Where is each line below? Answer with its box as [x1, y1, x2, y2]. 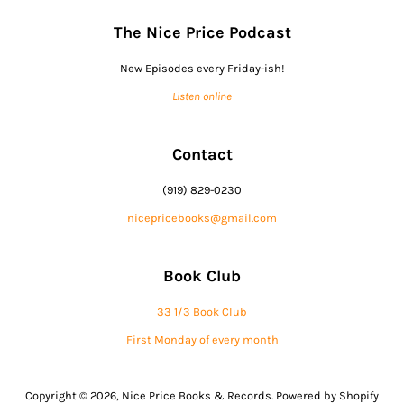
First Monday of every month [125, 332, 279, 346]
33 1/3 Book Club [157, 304, 247, 318]
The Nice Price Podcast [113, 22, 291, 42]
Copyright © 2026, [25, 388, 122, 402]
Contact [171, 143, 233, 164]
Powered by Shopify [276, 388, 379, 402]
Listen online [172, 88, 232, 103]
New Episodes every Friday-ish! [119, 60, 285, 75]
